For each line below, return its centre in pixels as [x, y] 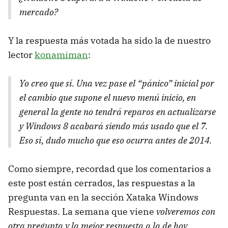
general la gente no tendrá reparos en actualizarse [118, 112]
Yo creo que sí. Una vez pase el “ [81, 83]
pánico [155, 83]
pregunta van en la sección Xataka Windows [103, 197]
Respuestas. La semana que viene [82, 212]
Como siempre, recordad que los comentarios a [110, 169]
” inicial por [191, 83]
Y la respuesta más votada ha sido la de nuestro [109, 41]
